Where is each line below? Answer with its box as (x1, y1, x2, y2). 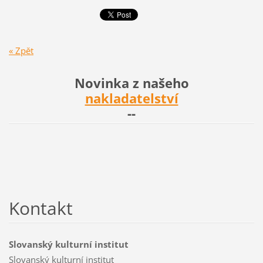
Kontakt (8, 195, 73, 220)
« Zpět (8, 44, 33, 56)
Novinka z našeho (74, 73, 189, 92)
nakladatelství (85, 89, 178, 107)
